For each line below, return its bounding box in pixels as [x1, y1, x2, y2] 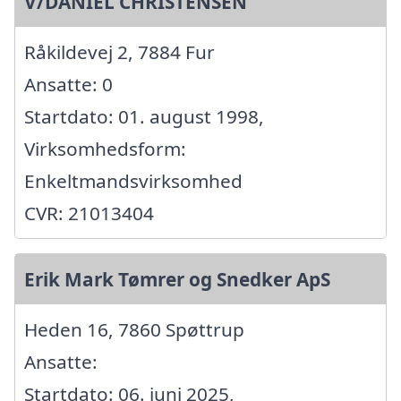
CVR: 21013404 [24, 200, 154, 226]
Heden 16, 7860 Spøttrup [24, 317, 244, 343]
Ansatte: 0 [24, 72, 113, 98]
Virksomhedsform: [24, 136, 186, 162]
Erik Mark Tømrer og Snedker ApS [24, 267, 330, 293]
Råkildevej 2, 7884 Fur [24, 39, 215, 65]
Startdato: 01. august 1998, [24, 104, 264, 130]
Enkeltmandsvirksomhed [24, 168, 243, 194]
